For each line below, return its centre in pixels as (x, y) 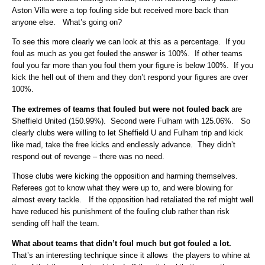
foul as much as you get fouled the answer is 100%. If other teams (127, 54)
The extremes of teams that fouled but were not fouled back (120, 109)
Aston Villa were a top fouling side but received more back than (120, 10)
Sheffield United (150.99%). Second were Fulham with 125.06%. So (131, 121)
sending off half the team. (56, 224)
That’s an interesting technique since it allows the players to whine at (131, 255)
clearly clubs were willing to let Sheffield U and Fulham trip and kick (127, 132)
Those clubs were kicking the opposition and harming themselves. (125, 176)
